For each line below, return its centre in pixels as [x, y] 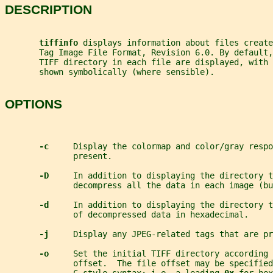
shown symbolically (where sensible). [110, 72]
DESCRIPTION [48, 10]
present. [58, 156]
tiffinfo [61, 42]
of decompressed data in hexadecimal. [127, 215]
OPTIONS [34, 104]
